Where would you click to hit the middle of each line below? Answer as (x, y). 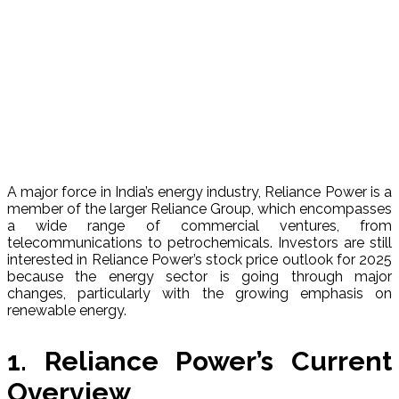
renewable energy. (67, 310)
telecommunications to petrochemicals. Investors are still (199, 242)
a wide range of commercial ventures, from (199, 225)
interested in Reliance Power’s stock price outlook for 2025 (199, 259)
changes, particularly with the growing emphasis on (199, 293)
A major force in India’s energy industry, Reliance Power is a (199, 191)
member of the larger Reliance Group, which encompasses (199, 208)
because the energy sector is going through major (199, 276)
